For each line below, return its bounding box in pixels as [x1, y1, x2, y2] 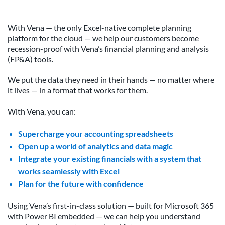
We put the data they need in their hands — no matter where [8, 75, 214, 85]
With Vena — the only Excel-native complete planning [8, 22, 191, 32]
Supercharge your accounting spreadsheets [18, 128, 173, 138]
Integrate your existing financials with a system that [18, 153, 201, 163]
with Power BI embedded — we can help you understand [8, 211, 200, 221]
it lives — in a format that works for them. [8, 85, 148, 95]
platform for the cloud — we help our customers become [8, 33, 199, 43]
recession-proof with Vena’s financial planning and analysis [8, 43, 209, 53]
